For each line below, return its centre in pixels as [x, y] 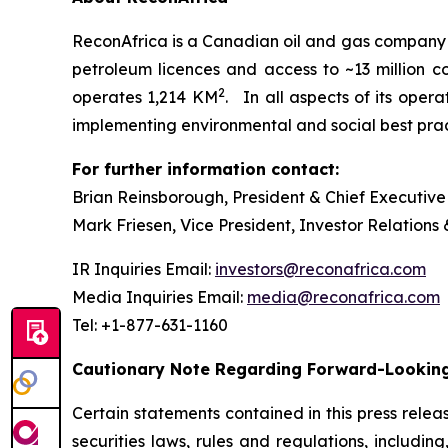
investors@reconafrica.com [320, 269]
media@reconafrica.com [343, 297]
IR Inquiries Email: [143, 269]
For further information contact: [205, 169]
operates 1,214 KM [145, 97]
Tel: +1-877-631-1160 [150, 325]
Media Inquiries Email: [159, 297]
